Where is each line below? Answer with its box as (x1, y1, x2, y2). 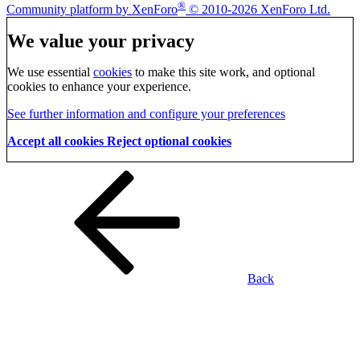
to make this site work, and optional (132, 64, 315, 79)
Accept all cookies (7, 133, 107, 148)
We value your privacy (7, 30, 194, 51)
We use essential (7, 64, 93, 79)
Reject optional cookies (107, 133, 231, 148)
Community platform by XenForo (6, 2, 178, 16)
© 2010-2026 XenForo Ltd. (189, 2, 330, 16)
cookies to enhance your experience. (7, 79, 191, 93)
